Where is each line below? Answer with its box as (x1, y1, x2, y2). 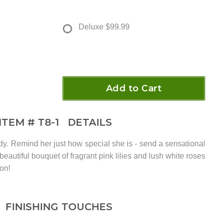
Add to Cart (106, 83, 162, 94)
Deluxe (79, 23, 104, 31)
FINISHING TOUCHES (5, 201, 112, 213)
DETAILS (61, 116, 112, 129)
